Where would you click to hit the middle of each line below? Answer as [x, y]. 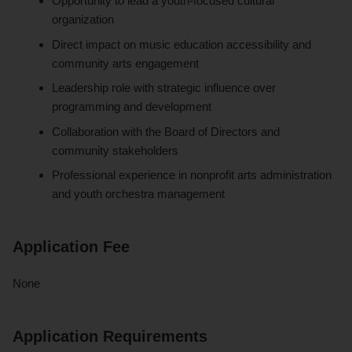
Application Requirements [110, 337]
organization [83, 20]
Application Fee [71, 247]
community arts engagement [126, 63]
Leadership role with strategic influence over [164, 88]
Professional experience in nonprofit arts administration [192, 175]
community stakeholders [115, 150]
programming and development [132, 107]
